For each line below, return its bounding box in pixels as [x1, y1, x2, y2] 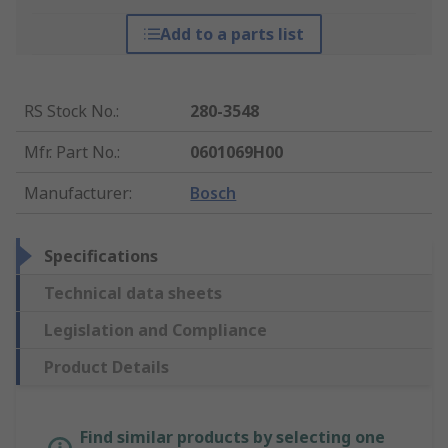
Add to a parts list [159, 23, 304, 46]
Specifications [44, 245, 158, 268]
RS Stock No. [24, 100, 116, 123]
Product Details [44, 356, 169, 379]
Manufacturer [24, 182, 129, 205]
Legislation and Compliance [44, 319, 267, 342]
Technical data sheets [44, 282, 222, 305]
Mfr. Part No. [24, 141, 117, 164]
